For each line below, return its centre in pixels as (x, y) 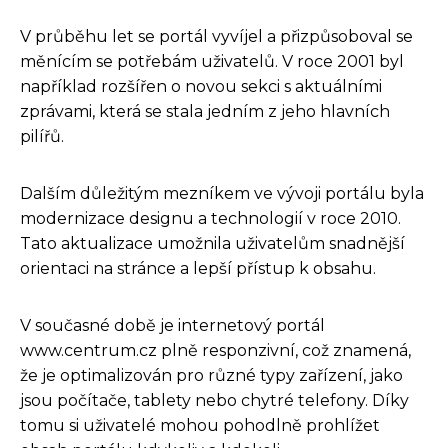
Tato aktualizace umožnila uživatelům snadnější (212, 243)
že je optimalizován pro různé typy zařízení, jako (211, 375)
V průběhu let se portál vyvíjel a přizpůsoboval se (216, 36)
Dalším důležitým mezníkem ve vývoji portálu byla (222, 193)
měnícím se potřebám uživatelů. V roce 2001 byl (212, 61)
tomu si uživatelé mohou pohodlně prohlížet (200, 425)
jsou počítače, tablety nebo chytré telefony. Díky (214, 400)
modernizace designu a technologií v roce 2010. (210, 218)
